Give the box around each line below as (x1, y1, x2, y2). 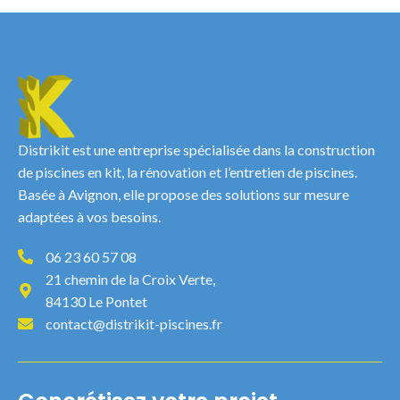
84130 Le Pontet (46, 293, 148, 311)
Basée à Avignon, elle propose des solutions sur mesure (18, 186, 349, 204)
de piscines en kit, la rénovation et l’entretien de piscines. (18, 163, 357, 181)
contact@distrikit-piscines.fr (46, 315, 223, 333)
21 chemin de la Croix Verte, (46, 271, 216, 288)
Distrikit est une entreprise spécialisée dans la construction (18, 141, 375, 159)
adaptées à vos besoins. (18, 208, 161, 226)
